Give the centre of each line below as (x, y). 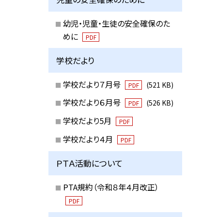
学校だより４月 (89, 139)
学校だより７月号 (93, 84)
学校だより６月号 (93, 102)
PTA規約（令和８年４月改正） (111, 187)
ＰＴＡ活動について (90, 163)
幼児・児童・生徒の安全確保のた (116, 23)
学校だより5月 (88, 121)
